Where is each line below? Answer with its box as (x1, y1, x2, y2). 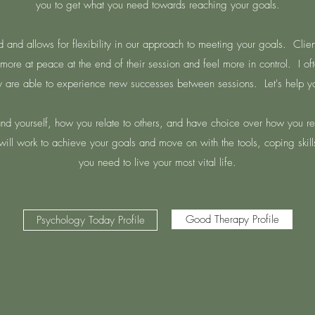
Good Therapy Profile (185, 212, 279, 226)
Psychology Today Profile (36, 213, 145, 227)
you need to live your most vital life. (79, 155, 236, 169)
